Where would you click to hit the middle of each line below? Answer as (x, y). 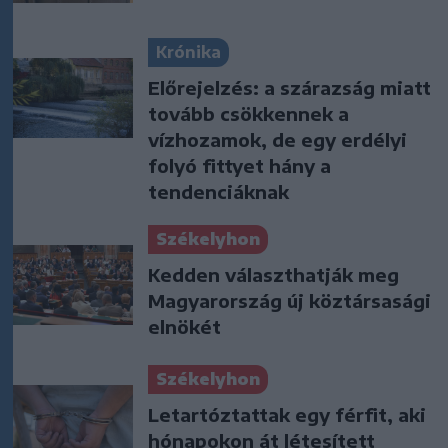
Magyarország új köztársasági (289, 301)
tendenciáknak (218, 192)
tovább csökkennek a (248, 114)
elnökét (184, 327)
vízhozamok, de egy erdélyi (277, 140)
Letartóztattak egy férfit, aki (287, 415)
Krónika (188, 52)
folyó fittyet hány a (239, 166)
